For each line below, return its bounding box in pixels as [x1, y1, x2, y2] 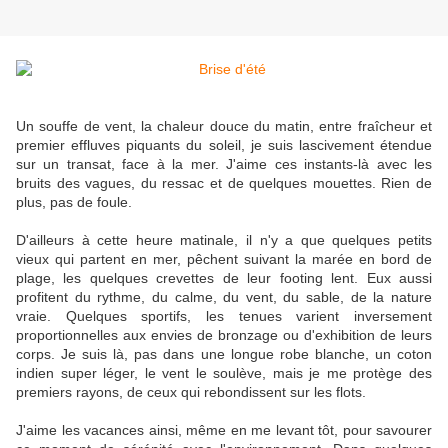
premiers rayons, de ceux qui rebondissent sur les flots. [16, 384, 366, 401]
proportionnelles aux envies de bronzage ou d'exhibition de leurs [16, 327, 432, 344]
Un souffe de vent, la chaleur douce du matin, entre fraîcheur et [16, 118, 432, 135]
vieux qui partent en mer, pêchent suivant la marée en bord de [16, 251, 432, 268]
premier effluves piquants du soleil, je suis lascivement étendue [16, 137, 432, 154]
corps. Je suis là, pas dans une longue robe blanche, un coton [16, 346, 432, 363]
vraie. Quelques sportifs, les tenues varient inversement [16, 308, 432, 325]
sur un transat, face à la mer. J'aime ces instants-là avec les [16, 156, 432, 173]
